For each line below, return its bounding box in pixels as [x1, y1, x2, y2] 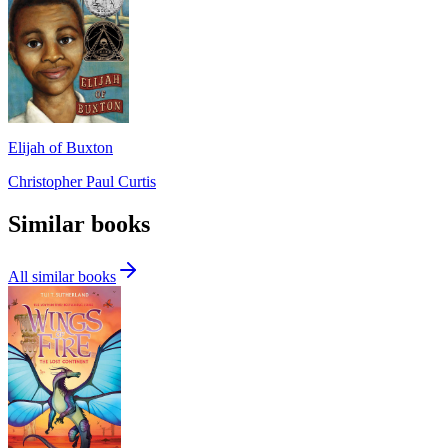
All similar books [8, 267, 116, 285]
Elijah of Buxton [8, 138, 113, 156]
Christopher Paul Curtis [8, 172, 156, 190]
